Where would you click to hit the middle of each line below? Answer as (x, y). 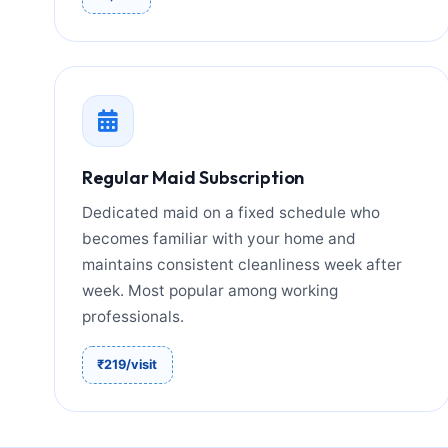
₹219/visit (127, 364)
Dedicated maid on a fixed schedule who (230, 212)
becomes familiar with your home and (218, 238)
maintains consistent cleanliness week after (241, 264)
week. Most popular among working (209, 290)
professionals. (132, 316)
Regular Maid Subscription (193, 177)
